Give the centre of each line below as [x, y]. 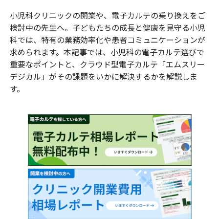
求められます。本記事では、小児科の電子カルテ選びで [107, 52]
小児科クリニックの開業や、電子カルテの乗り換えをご [108, 15]
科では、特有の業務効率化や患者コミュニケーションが [108, 40]
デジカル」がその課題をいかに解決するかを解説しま [104, 76]
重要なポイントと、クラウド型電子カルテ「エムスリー [107, 64]
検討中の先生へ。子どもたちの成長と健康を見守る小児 [108, 27]
